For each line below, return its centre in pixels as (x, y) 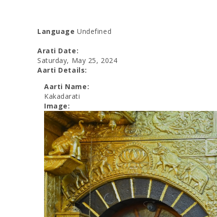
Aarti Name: (68, 86)
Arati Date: (59, 51)
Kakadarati (62, 96)
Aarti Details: (63, 70)
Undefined (93, 31)
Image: (58, 106)
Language (56, 31)
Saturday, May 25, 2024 (77, 60)
